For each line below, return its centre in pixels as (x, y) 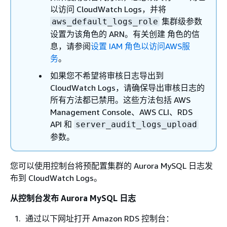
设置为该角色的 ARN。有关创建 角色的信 (125, 34)
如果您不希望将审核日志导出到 (107, 75)
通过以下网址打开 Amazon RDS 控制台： (100, 218)
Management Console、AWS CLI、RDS (121, 112)
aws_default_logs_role (105, 22)
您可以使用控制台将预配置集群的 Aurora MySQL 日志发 (111, 166)
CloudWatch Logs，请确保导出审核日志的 (127, 88)
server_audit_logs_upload (136, 124)
